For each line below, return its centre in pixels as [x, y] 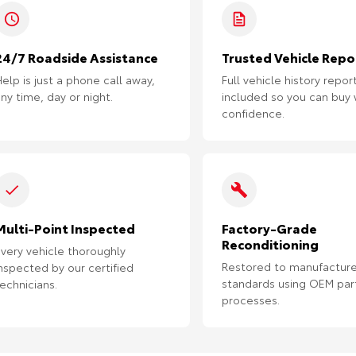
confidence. [253, 113]
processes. [251, 300]
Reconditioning [270, 244]
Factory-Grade [269, 228]
